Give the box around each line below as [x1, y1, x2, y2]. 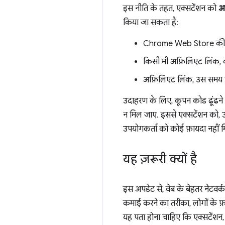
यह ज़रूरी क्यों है [123, 152, 197, 167]
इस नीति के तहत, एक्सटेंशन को [123, 4, 218, 14]
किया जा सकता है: [123, 18, 178, 28]
